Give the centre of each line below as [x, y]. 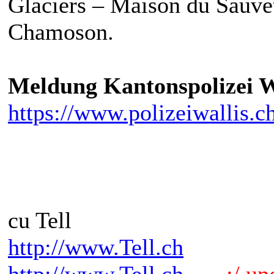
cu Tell [40, 220]
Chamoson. [61, 32]
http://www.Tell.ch [96, 247]
